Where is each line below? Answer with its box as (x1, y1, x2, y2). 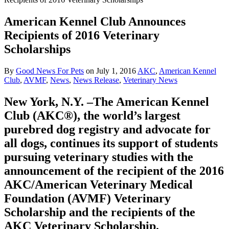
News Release (73, 75, 119, 84)
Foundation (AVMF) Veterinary (4, 191, 171, 205)
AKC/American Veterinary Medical (4, 177, 193, 191)
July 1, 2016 (96, 66, 136, 75)
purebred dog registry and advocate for (4, 122, 211, 136)
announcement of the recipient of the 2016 (4, 164, 224, 177)
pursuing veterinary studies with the (4, 150, 193, 164)
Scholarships (4, 42, 71, 56)
